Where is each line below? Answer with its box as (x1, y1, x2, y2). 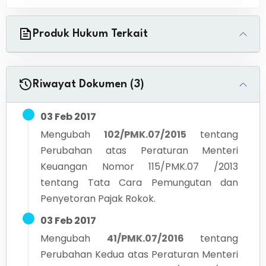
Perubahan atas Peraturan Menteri (40, 144, 238, 157)
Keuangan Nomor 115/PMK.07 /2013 (40, 160, 238, 173)
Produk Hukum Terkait (33, 28, 148, 39)
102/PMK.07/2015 (104, 128, 186, 141)
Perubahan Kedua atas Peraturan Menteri (40, 248, 238, 261)
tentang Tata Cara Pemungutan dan (40, 176, 238, 189)
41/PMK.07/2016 (106, 232, 184, 245)
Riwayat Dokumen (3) (33, 79, 144, 90)
